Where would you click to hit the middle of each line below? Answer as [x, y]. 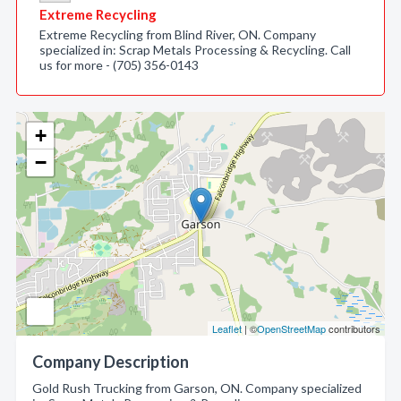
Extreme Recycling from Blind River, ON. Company [178, 34]
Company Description [111, 362]
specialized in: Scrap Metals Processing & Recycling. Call [195, 50]
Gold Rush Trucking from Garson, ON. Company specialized [197, 388]
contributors [353, 328]
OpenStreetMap [291, 328]
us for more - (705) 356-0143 [119, 65]
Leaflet [227, 328]
